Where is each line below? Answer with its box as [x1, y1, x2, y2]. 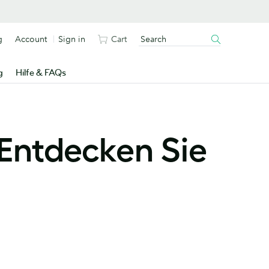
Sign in [58, 34, 85, 44]
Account [15, 34, 47, 44]
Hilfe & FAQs [15, 67, 66, 79]
